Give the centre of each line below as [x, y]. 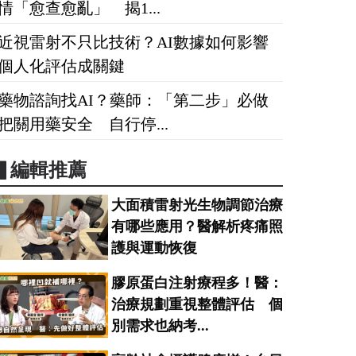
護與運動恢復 [154, 248]
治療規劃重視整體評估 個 [197, 305]
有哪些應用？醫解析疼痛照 [197, 227]
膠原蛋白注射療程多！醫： [197, 283]
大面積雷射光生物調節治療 [197, 205]
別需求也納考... [160, 326]
